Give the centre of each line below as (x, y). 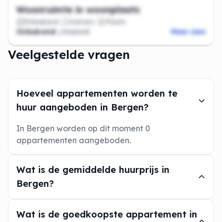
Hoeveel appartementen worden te (97, 93)
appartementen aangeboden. (74, 140)
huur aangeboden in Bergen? (83, 107)
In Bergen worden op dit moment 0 (83, 128)
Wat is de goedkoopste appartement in (107, 214)
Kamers (82, 22)
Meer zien (188, 32)
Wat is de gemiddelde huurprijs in (93, 170)
